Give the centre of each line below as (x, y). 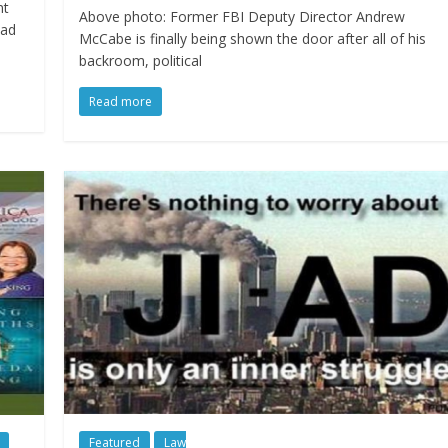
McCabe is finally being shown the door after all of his (253, 38)
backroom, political (141, 60)
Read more (121, 101)
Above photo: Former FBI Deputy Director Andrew (242, 16)
